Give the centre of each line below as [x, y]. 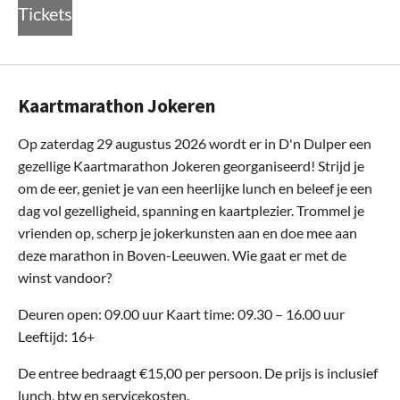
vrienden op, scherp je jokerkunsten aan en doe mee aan [187, 232]
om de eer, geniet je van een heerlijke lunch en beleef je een [195, 187]
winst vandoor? [65, 277]
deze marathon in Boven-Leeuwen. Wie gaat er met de [182, 254]
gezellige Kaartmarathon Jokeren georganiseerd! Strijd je [191, 165]
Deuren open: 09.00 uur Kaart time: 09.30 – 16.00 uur [181, 313]
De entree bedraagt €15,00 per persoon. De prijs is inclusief [198, 372]
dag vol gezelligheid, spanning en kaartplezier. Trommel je [191, 210]
